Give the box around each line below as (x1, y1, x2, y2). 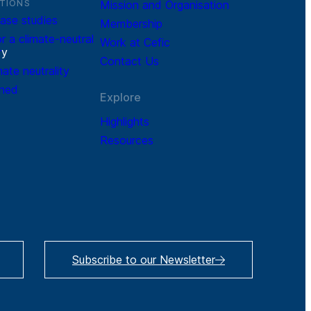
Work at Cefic (100, 35, 170, 49)
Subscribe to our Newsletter (72, 252, 215, 267)
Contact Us (100, 53, 159, 68)
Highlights (100, 114, 149, 128)
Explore (100, 90, 141, 104)
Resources (100, 133, 153, 147)
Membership (100, 16, 162, 31)
